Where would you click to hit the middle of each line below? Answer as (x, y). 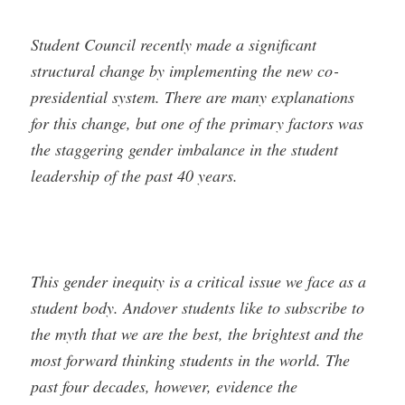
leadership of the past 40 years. (135, 176)
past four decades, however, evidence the (165, 386)
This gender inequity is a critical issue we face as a (199, 281)
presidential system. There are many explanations (193, 97)
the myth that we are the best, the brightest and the (198, 333)
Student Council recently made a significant (174, 45)
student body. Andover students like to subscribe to (198, 307)
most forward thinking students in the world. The (191, 359)
